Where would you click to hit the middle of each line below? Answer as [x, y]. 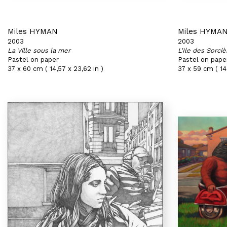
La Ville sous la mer [39, 50]
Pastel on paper [33, 60]
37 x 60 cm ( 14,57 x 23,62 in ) [55, 69]
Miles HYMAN [33, 31]
